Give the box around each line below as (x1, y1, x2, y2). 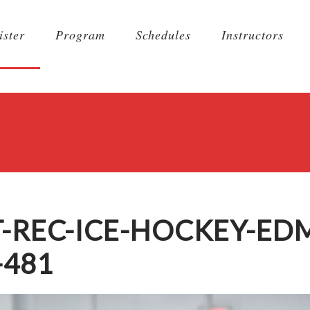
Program (55, 26, 105, 43)
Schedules (136, 26, 191, 43)
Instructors (221, 26, 284, 43)
